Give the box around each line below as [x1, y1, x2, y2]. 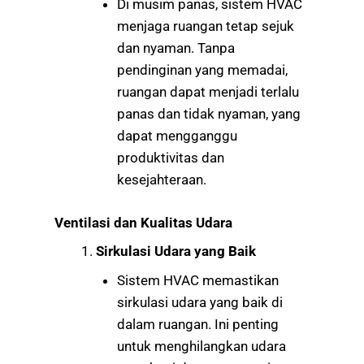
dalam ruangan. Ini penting [116, 315, 279, 332]
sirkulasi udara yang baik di [116, 293, 283, 310]
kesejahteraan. [116, 171, 206, 188]
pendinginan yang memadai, [116, 62, 288, 79]
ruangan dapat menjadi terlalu [116, 84, 299, 101]
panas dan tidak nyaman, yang [116, 106, 301, 123]
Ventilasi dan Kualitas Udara [54, 214, 232, 231]
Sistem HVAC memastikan [116, 271, 279, 288]
